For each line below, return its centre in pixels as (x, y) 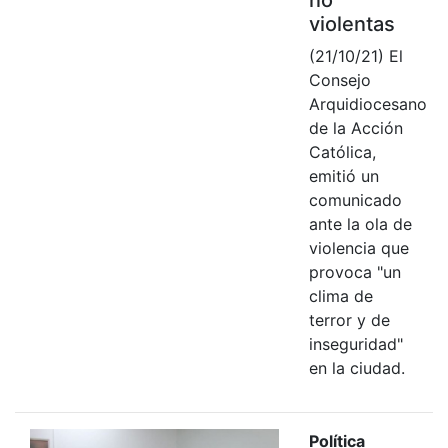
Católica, (342, 151)
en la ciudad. (356, 367)
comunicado (355, 199)
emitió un (343, 175)
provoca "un (354, 271)
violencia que (358, 247)
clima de (340, 295)
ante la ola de (360, 223)
